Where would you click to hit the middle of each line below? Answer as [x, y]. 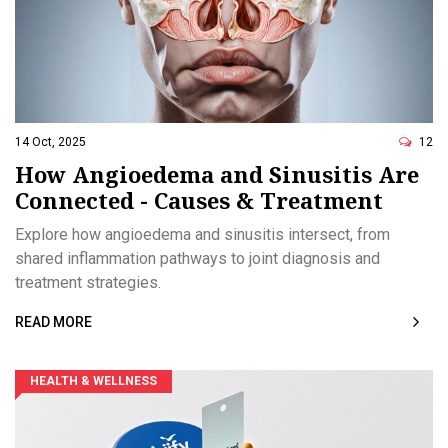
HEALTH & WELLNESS [93, 381]
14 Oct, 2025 [50, 142]
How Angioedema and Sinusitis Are [217, 174]
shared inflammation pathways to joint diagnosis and [197, 259]
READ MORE [53, 322]
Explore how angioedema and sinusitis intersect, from [202, 235]
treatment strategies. [88, 283]
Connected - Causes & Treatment [199, 200]
